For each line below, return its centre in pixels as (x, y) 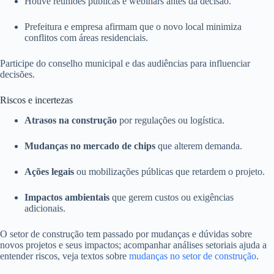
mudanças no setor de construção (193, 256)
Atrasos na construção (71, 120)
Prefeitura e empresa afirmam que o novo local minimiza (133, 27)
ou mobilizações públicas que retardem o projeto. (169, 172)
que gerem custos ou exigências (172, 198)
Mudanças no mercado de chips (90, 146)
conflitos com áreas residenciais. (86, 38)
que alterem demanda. (199, 146)
